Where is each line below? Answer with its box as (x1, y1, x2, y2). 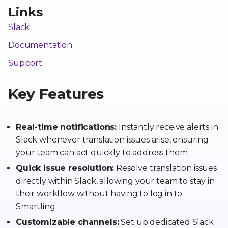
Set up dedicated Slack (119, 217, 214, 227)
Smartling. (16, 202, 57, 211)
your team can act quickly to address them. (16, 148, 189, 157)
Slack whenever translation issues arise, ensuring (16, 135, 209, 145)
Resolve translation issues (114, 163, 217, 173)
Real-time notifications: (16, 122, 117, 132)
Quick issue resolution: (16, 163, 115, 173)
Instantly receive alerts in (117, 122, 218, 132)
